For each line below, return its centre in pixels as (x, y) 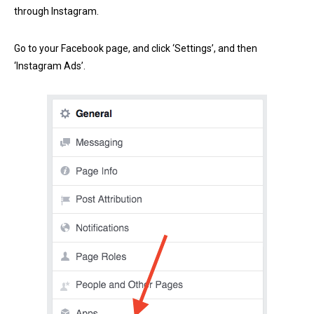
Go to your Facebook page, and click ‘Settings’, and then (136, 49)
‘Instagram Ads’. (50, 66)
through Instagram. (56, 12)
